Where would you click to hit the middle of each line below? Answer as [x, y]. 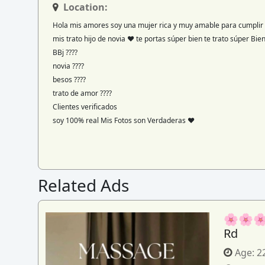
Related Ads [83, 185]
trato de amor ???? [84, 93]
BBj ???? [66, 52]
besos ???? [69, 79]
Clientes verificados [86, 106]
